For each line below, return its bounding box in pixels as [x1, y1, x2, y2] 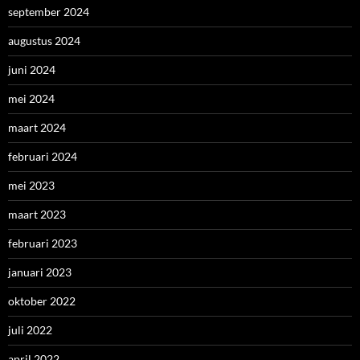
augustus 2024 [8, 34, 80, 47]
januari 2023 [8, 265, 72, 279]
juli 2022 [8, 323, 52, 337]
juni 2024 [8, 63, 55, 76]
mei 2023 [8, 178, 55, 192]
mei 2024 [8, 92, 55, 105]
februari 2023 [8, 236, 77, 250]
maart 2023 [8, 207, 66, 221]
